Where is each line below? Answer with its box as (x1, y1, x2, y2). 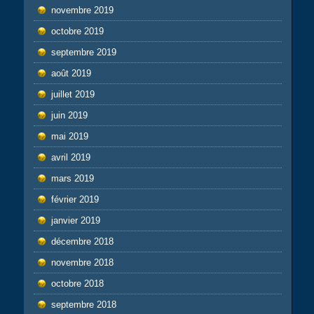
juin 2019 (50, 110, 88, 121)
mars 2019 (50, 173, 94, 184)
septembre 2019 (50, 47, 116, 58)
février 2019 (50, 194, 99, 205)
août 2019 (50, 68, 91, 79)
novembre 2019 (50, 5, 114, 16)
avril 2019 (50, 152, 90, 163)
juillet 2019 (50, 89, 95, 100)
